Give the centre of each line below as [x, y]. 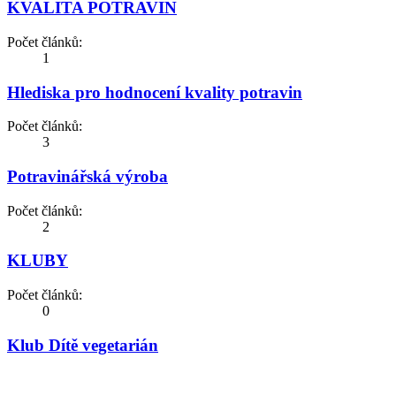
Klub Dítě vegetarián [83, 345]
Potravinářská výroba [88, 177]
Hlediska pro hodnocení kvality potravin [155, 92]
